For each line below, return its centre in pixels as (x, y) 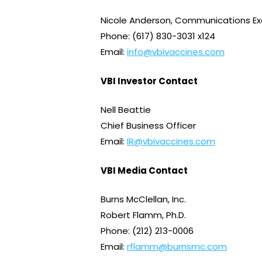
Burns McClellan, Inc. (143, 199)
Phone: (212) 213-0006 (147, 231)
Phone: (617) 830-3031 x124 (158, 36)
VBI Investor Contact (149, 81)
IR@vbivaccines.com (171, 141)
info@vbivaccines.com (176, 52)
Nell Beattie (126, 110)
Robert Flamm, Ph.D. (143, 215)
